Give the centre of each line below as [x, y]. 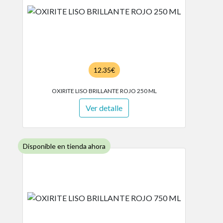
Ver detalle [104, 108]
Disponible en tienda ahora [64, 146]
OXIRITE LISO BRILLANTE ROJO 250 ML [104, 91]
